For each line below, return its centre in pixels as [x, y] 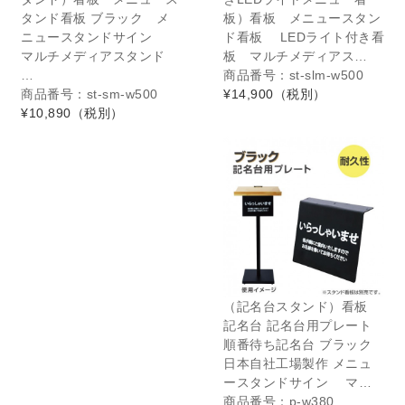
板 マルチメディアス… [296, 56]
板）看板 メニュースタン [302, 18]
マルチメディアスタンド [99, 56]
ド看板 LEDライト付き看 [304, 37]
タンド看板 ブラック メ [95, 18]
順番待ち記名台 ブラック [297, 344]
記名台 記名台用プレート [297, 325]
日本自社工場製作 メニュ [297, 363]
